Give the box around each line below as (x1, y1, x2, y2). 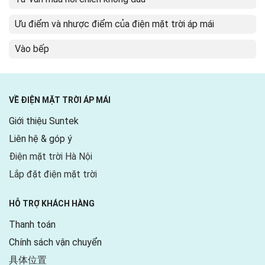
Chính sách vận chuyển (9, 237, 102, 248)
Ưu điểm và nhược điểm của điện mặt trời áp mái (15, 18, 214, 30)
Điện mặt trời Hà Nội (9, 151, 92, 163)
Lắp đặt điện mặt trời (9, 169, 97, 180)
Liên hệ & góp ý (9, 133, 72, 145)
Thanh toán (9, 219, 56, 231)
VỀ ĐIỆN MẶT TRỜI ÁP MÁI (9, 95, 111, 105)
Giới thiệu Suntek (9, 115, 79, 127)
